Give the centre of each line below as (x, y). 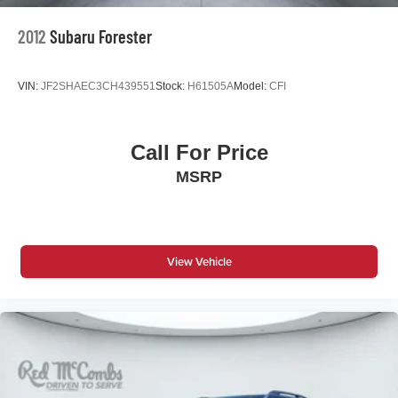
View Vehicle (199, 262)
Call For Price (199, 153)
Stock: (171, 87)
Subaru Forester (101, 36)
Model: (251, 87)
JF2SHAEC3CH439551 (98, 87)
